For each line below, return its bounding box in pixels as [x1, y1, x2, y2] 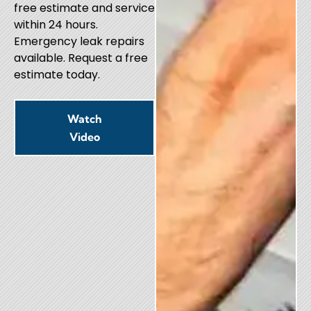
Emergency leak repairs [14, 33, 144, 50]
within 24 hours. [14, 17, 98, 33]
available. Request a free [14, 50, 148, 67]
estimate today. [14, 67, 100, 83]
